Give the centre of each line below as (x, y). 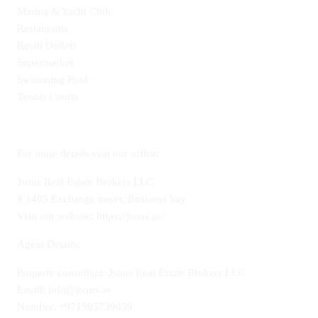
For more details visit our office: (88, 153)
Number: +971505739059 (75, 307)
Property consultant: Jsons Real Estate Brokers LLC (131, 273)
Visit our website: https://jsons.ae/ (91, 216)
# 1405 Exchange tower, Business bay (102, 199)
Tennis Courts (48, 97)
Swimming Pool (52, 79)
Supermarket (45, 62)
